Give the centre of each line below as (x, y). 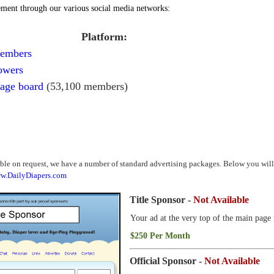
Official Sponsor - (167, 261)
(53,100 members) (86, 87)
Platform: (104, 37)
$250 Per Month (160, 236)
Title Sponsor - (161, 200)
